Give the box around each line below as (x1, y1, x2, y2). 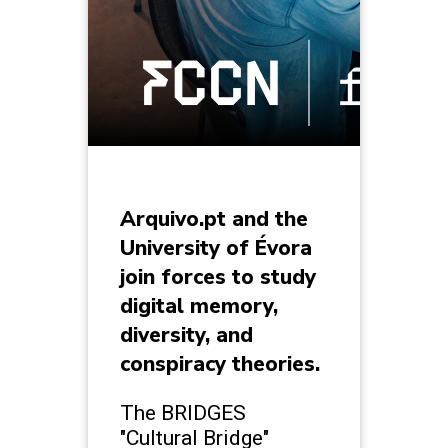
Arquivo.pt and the (120, 204, 308, 233)
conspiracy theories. (120, 349, 320, 378)
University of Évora (120, 233, 312, 262)
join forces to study (120, 262, 316, 291)
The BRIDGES (120, 399, 246, 425)
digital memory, (120, 291, 278, 320)
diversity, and (120, 320, 253, 349)
